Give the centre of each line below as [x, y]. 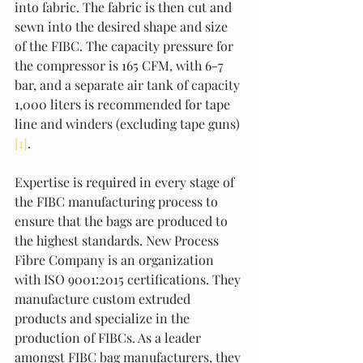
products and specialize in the [104, 318]
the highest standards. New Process [118, 240]
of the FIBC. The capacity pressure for [126, 46]
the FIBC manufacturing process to [118, 201]
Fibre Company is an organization [116, 260]
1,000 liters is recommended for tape [124, 104]
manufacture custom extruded [104, 299]
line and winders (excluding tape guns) [129, 124]
